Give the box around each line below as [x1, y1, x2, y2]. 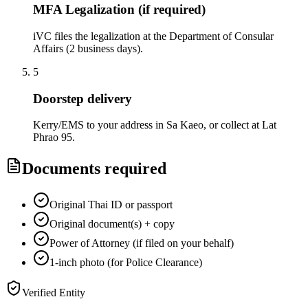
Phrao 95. [33, 131, 75, 144]
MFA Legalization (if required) [33, 2, 206, 17]
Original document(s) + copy [49, 218, 175, 230]
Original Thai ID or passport [49, 199, 173, 211]
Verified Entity [22, 287, 85, 299]
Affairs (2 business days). [33, 42, 143, 54]
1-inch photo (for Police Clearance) [49, 256, 202, 269]
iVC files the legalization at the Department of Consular [33, 30, 274, 42]
